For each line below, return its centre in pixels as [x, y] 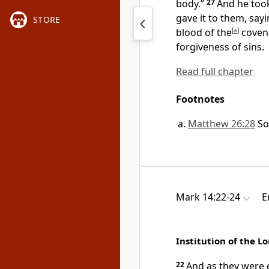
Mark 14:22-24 [208, 197]
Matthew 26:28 [222, 124]
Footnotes [200, 99]
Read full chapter [215, 71]
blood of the [204, 32]
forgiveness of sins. [220, 47]
